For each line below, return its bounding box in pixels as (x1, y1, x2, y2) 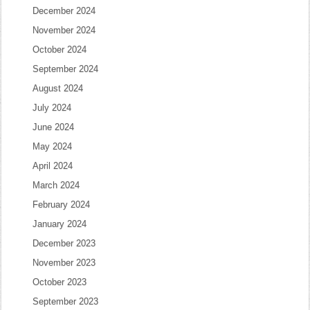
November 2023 (33, 257, 96, 268)
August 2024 (33, 83, 84, 93)
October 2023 (33, 277, 87, 287)
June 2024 (33, 122, 75, 132)
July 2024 (33, 102, 72, 113)
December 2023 (33, 238, 96, 248)
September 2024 (33, 64, 99, 74)
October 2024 (33, 44, 87, 55)
